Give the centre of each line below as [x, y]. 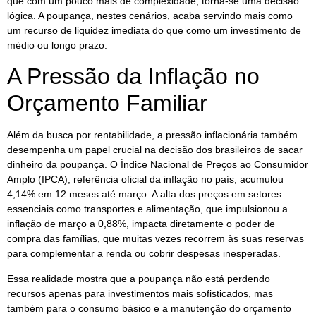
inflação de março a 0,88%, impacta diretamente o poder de [141, 224]
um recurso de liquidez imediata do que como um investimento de [154, 30]
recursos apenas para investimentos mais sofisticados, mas [140, 293]
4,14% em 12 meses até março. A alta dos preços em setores [144, 194]
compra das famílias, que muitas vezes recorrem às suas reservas [156, 239]
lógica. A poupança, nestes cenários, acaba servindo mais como [150, 15]
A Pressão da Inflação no [133, 77]
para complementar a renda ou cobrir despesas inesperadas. [144, 254]
